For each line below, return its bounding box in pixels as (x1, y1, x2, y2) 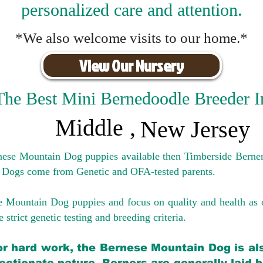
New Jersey (140, 116, 250, 143)
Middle (55, 114, 123, 141)
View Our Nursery (79, 54, 184, 77)
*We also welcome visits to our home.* (15, 30, 248, 46)
